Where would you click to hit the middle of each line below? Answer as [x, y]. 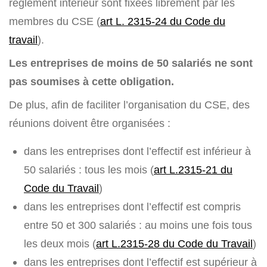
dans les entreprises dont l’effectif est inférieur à [137, 151]
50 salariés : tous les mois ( [89, 170]
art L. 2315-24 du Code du [163, 21]
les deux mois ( [60, 244]
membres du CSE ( [55, 21]
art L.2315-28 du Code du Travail [174, 244]
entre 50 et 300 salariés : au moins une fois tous [138, 225]
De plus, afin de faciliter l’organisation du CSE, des [129, 105]
